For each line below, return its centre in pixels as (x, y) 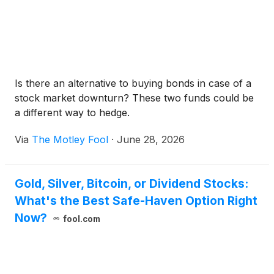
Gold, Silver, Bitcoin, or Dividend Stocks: (131, 183)
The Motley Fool (70, 139)
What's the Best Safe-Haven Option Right (136, 201)
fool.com (81, 219)
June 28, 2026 (151, 139)
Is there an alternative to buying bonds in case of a (133, 83)
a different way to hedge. (72, 113)
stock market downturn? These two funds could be (134, 98)
